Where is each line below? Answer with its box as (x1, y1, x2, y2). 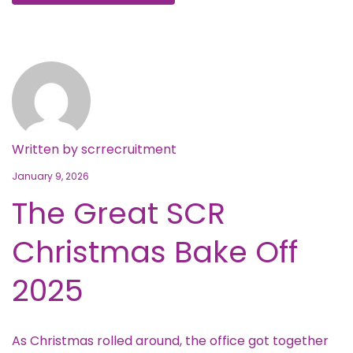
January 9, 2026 (12, 169, 89, 183)
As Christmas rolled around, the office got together (12, 332, 329, 350)
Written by (12, 139, 81, 158)
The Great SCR (12, 191, 225, 234)
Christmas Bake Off (12, 230, 298, 273)
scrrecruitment (81, 139, 176, 158)
